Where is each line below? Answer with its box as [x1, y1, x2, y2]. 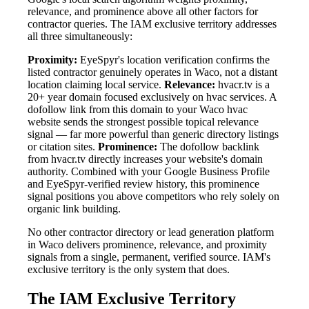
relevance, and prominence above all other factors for [28, 6, 258, 18]
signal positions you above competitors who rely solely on [28, 190, 279, 203]
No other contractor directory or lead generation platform [28, 226, 274, 239]
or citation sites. [28, 141, 98, 153]
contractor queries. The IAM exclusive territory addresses [28, 18, 277, 30]
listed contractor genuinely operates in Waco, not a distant [28, 66, 277, 79]
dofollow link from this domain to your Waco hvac [28, 103, 248, 116]
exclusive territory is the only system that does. [28, 263, 230, 276]
